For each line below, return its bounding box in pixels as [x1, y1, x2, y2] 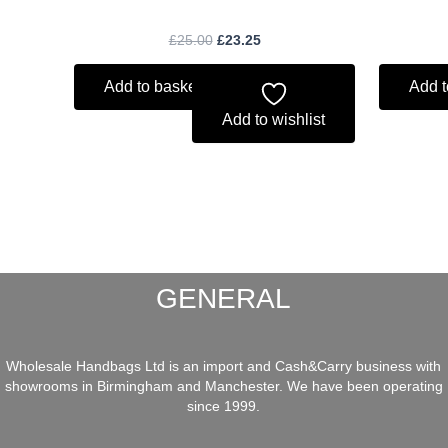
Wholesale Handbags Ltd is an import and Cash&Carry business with [6, 358, 442, 374]
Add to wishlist [222, 111, 325, 129]
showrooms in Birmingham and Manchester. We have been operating [4, 378, 443, 394]
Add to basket [104, 78, 201, 96]
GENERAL [156, 283, 292, 315]
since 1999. [187, 398, 261, 414]
